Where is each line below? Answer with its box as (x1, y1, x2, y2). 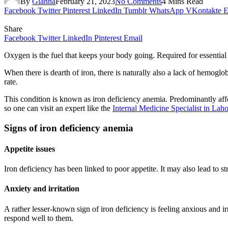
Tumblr (124, 6, 147, 15)
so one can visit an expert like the (4, 103, 112, 112)
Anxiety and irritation (4, 184, 79, 193)
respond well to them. (4, 213, 73, 222)
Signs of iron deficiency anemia (4, 122, 133, 133)
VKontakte (186, 6, 221, 15)
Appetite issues (4, 144, 55, 153)
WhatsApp (149, 6, 184, 15)
